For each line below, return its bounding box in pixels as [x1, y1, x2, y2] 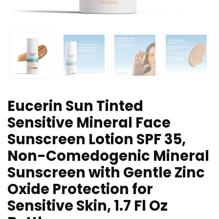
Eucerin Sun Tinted [7, 96, 143, 116]
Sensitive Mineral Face [7, 113, 171, 133]
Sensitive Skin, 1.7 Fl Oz [7, 196, 168, 216]
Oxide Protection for [7, 179, 153, 199]
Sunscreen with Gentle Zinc [7, 163, 205, 183]
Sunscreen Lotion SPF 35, [7, 130, 186, 150]
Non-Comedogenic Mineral [7, 146, 209, 166]
